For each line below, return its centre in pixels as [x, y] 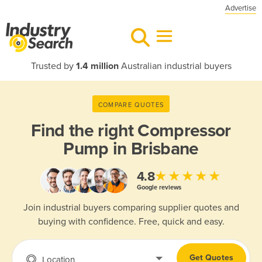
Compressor [184, 131]
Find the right [85, 131]
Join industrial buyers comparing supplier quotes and [131, 208]
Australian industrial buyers [175, 66]
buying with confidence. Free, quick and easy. [131, 222]
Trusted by [53, 66]
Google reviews [159, 187]
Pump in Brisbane [131, 149]
